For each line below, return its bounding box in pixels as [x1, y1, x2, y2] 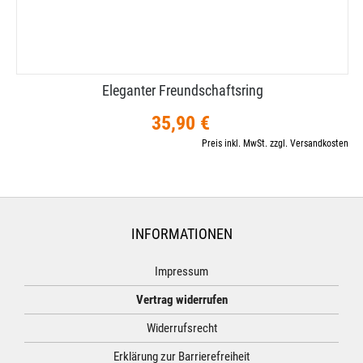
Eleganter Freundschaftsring [101, 82, 263, 99]
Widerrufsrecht [146, 321, 217, 335]
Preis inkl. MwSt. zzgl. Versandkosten [202, 138, 348, 149]
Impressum [155, 264, 208, 279]
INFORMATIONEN [130, 225, 233, 242]
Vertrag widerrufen [135, 293, 228, 307]
